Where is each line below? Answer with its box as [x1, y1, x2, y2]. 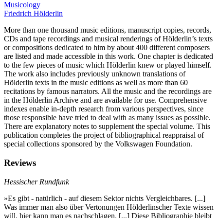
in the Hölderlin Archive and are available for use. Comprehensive [4, 96, 207, 105]
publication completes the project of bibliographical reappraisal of [4, 131, 204, 140]
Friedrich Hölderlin [4, 9, 63, 18]
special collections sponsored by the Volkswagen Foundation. [4, 140, 192, 148]
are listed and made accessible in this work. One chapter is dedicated [4, 52, 213, 61]
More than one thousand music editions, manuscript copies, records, [4, 26, 211, 35]
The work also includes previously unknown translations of [4, 70, 185, 78]
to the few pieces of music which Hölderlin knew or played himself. [4, 61, 212, 70]
